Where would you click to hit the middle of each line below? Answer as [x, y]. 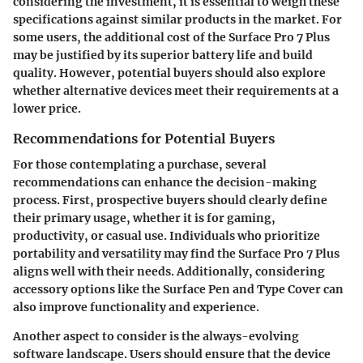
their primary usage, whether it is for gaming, [144, 218]
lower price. [47, 108]
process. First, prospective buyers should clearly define [170, 201]
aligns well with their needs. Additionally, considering [169, 272]
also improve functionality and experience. [136, 307]
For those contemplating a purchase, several [140, 165]
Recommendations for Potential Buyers [144, 138]
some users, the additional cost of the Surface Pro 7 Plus [171, 37]
